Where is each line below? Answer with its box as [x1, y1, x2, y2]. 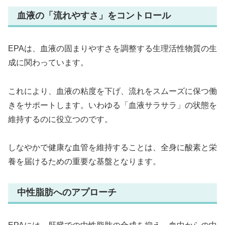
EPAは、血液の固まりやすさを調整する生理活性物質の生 [8, 44, 217, 53]
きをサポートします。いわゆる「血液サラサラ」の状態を [8, 100, 217, 109]
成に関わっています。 [8, 58, 88, 67]
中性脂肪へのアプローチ [17, 187, 117, 198]
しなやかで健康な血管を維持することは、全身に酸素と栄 [8, 143, 217, 152]
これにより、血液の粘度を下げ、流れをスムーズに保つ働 [8, 86, 217, 95]
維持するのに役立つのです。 [8, 115, 113, 124]
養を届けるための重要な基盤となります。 [8, 157, 161, 166]
